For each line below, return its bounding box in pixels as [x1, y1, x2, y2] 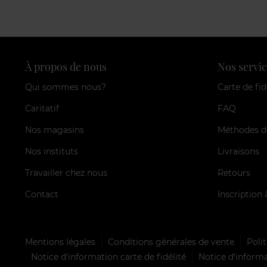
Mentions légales [25, 237, 95, 248]
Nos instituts [25, 146, 78, 157]
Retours [217, 167, 250, 179]
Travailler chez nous [25, 167, 107, 179]
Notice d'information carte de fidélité [31, 252, 186, 263]
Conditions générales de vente [108, 237, 234, 248]
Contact [25, 189, 58, 200]
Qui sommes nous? [25, 82, 106, 93]
